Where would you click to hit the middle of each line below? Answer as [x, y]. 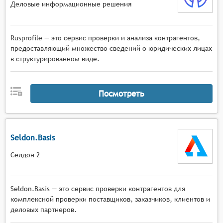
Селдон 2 [25, 155]
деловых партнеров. [44, 210]
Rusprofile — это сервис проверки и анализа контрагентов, [105, 38]
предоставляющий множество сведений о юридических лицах [111, 48]
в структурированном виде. [55, 59]
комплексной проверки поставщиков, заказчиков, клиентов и [110, 199]
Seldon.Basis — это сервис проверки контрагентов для [98, 189]
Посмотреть [121, 93]
